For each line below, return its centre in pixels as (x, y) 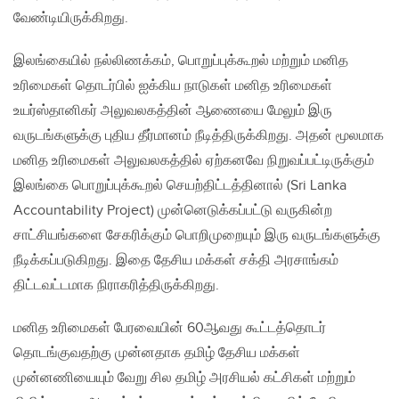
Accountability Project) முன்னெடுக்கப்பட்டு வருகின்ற (173, 211)
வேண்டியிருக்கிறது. (71, 19)
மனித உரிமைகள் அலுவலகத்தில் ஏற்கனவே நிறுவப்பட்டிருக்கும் (194, 161)
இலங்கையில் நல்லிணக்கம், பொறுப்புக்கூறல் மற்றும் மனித (181, 61)
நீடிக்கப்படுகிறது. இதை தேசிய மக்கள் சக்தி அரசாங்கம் (176, 261)
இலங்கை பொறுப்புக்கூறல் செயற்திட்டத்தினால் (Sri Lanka (180, 186)
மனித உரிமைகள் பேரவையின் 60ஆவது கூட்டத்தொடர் (170, 329)
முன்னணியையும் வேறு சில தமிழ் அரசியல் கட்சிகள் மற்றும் (184, 379)
